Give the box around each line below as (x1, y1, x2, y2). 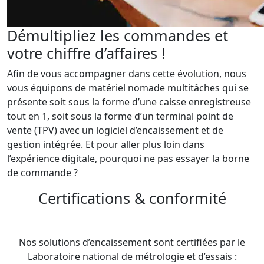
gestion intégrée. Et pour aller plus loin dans (7, 137, 204, 151)
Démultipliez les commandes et (7, 25, 228, 45)
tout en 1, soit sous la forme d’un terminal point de (7, 109, 233, 123)
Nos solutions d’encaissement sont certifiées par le (19, 235, 245, 249)
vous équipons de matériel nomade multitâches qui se (7, 81, 249, 94)
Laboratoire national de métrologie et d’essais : (27, 249, 237, 263)
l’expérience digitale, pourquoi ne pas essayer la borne (7, 151, 249, 165)
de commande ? (7, 166, 78, 179)
